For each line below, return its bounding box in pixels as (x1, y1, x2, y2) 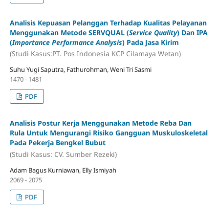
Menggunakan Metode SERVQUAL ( (9, 27, 129, 37)
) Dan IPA (176, 27, 208, 37)
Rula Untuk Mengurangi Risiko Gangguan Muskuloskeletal (9, 128, 208, 138)
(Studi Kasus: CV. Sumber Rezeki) (9, 149, 117, 159)
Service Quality (129, 27, 177, 37)
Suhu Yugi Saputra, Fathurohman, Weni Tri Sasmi (9, 65, 152, 74)
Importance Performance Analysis (12, 37, 122, 47)
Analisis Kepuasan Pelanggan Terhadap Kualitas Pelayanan (9, 18, 207, 27)
